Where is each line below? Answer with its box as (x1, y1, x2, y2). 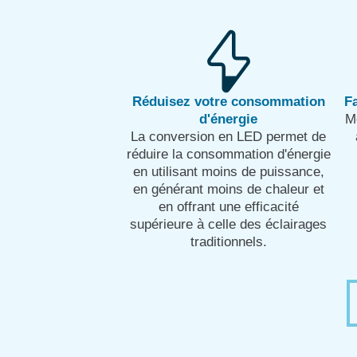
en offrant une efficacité (158, 198, 299, 214)
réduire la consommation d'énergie (126, 146, 331, 162)
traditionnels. (190, 233, 267, 249)
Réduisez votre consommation (131, 93, 325, 109)
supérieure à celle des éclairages (130, 216, 328, 232)
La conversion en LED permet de (131, 128, 327, 144)
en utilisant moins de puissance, (132, 163, 324, 179)
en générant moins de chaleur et (132, 181, 324, 197)
